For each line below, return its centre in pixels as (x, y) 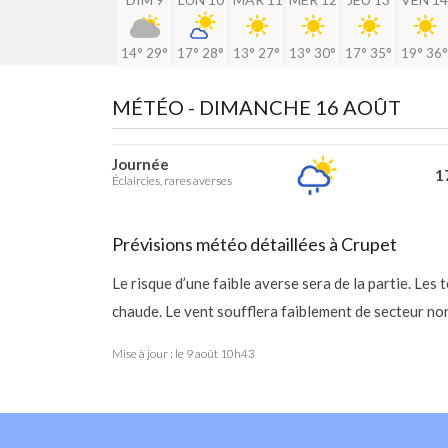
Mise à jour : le (149, 353)
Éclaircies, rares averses (172, 180)
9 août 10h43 (220, 353)
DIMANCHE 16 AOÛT (300, 107)
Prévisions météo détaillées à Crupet (254, 244)
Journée (140, 164)
